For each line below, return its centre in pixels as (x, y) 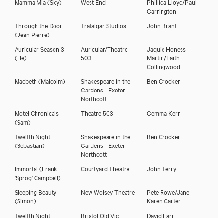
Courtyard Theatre (105, 168)
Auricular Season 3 (39, 48)
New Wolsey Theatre (108, 191)
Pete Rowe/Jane (168, 191)
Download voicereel (122, 78)
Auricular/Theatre (104, 48)
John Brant (162, 25)
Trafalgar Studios (103, 25)
